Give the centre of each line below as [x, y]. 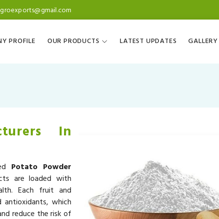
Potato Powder [42, 167]
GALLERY [203, 42]
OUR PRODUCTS [73, 42]
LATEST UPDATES [148, 42]
